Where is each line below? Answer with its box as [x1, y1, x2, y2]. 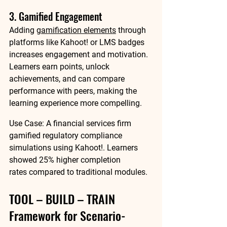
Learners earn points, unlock [9, 62, 111, 71]
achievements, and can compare [9, 74, 127, 84]
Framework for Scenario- [9, 206, 126, 224]
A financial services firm [44, 119, 133, 128]
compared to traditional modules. [27, 167, 147, 177]
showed [9, 155, 39, 165]
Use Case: [9, 119, 44, 128]
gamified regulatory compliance [9, 131, 124, 140]
